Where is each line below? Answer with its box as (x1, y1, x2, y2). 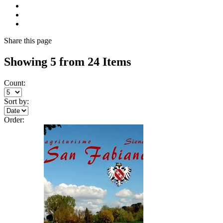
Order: (4, 115, 24, 124)
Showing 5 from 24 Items (4, 55, 131, 69)
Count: (4, 79, 25, 88)
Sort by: (4, 97, 29, 106)
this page (24, 36, 52, 45)
